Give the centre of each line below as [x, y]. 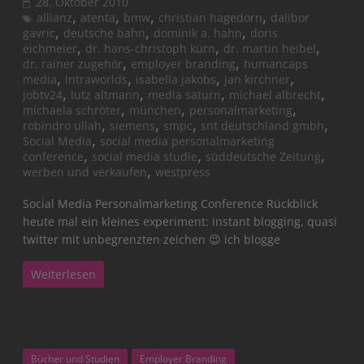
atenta [98, 18]
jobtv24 [43, 95]
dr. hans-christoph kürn [151, 49]
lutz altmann [106, 95]
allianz [55, 18]
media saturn [185, 95]
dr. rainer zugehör [73, 64]
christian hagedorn [211, 18]
